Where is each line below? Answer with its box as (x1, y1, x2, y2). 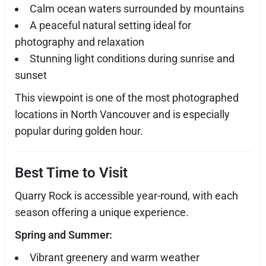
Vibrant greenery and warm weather (30, 251, 199, 264)
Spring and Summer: (15, 228, 112, 241)
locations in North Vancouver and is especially (15, 107, 230, 121)
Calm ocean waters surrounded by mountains (30, 2, 244, 15)
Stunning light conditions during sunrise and (30, 52, 235, 65)
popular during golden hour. (15, 124, 143, 137)
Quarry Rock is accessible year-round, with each (15, 189, 238, 202)
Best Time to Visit (15, 164, 128, 181)
